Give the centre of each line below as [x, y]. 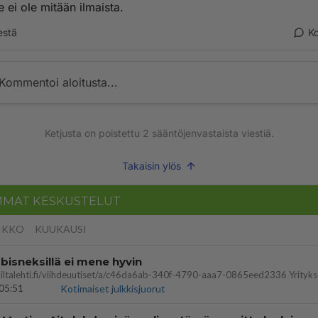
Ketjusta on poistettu [93, 133]
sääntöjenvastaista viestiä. [211, 133]
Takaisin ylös [151, 166]
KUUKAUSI [61, 229]
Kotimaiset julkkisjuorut [113, 289]
